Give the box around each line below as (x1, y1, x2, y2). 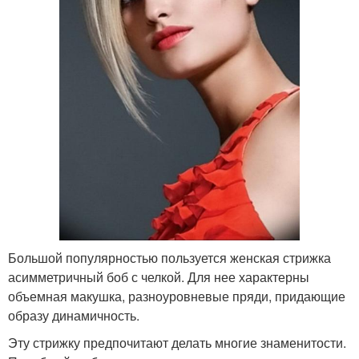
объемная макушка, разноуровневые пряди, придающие (8, 286, 345, 305)
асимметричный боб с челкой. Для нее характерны (8, 267, 309, 286)
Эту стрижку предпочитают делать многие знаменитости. (8, 333, 346, 352)
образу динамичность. (8, 305, 139, 325)
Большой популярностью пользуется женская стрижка (8, 248, 331, 267)
